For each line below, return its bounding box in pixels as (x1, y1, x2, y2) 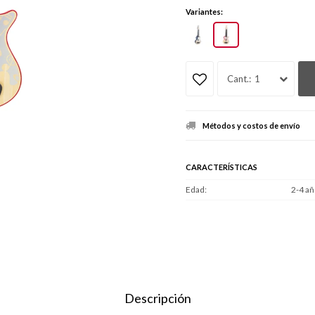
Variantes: (186, 6, 223, 16)
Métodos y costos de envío (202, 120, 300, 130)
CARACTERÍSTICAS (186, 162, 257, 172)
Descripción (124, 290, 191, 306)
